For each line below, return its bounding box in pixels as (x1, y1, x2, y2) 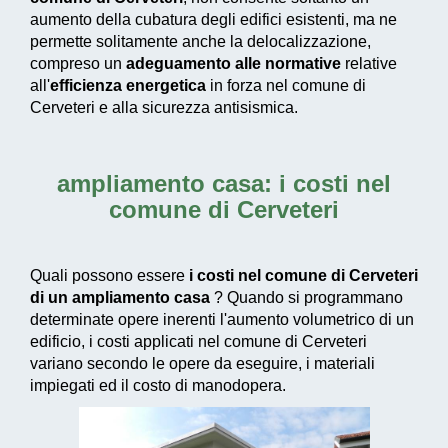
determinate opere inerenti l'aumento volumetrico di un (30, 310, 414, 328)
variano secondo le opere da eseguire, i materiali (30, 354, 375, 372)
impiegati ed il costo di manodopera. (30, 376, 286, 394)
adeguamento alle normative (126, 54, 341, 72)
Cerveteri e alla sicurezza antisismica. (30, 98, 298, 116)
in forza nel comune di (206, 76, 366, 94)
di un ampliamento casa (30, 288, 210, 306)
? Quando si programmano (210, 288, 403, 306)
